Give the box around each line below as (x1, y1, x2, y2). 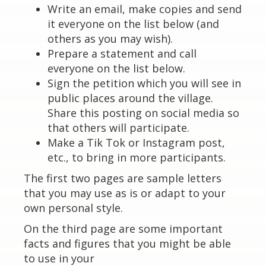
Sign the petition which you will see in (47, 76, 241, 90)
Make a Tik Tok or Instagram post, (47, 135, 225, 150)
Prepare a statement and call (47, 46, 197, 61)
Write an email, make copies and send (47, 2, 242, 16)
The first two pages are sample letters (24, 171, 221, 185)
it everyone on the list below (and (47, 17, 219, 31)
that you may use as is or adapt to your (24, 186, 226, 200)
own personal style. (24, 201, 123, 215)
